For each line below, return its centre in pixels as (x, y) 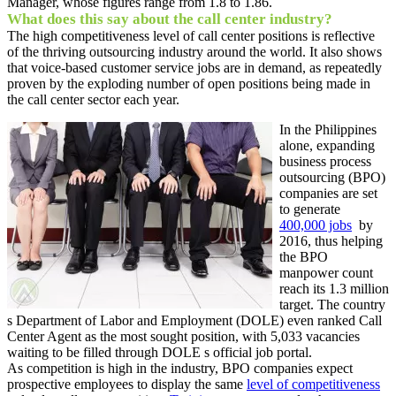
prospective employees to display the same (127, 384)
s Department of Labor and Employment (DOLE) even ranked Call (194, 320)
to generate (310, 209)
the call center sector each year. (93, 99)
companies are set (328, 193)
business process (325, 161)
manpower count (326, 272)
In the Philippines (328, 129)
